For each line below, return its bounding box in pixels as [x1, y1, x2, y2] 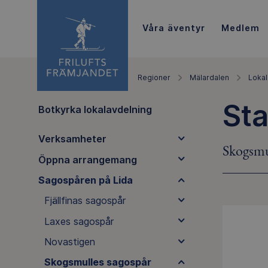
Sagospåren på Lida [38, 173, 133, 186]
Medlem [221, 22, 260, 33]
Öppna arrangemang [38, 153, 137, 166]
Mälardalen [190, 73, 229, 82]
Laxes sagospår [44, 215, 114, 227]
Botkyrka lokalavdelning [38, 103, 152, 115]
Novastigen [44, 236, 95, 248]
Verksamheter [38, 133, 106, 145]
